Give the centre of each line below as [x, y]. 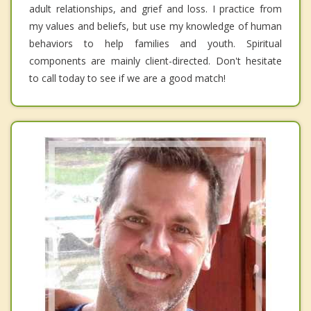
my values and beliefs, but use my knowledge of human [155, 26]
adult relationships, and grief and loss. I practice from [155, 9]
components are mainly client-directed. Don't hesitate [155, 61]
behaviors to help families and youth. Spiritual [155, 44]
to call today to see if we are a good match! [127, 78]
